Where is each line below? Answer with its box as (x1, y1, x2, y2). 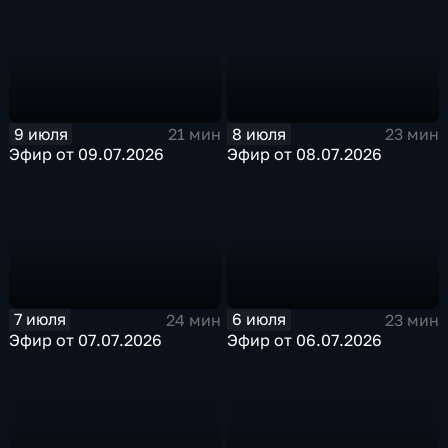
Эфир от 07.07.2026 (9, 329, 163, 350)
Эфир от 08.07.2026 (227, 144, 383, 165)
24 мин (165, 309, 221, 330)
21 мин (167, 124, 221, 145)
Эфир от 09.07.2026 (9, 144, 165, 165)
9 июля (13, 123, 68, 144)
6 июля (232, 309, 287, 330)
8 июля (232, 123, 287, 144)
